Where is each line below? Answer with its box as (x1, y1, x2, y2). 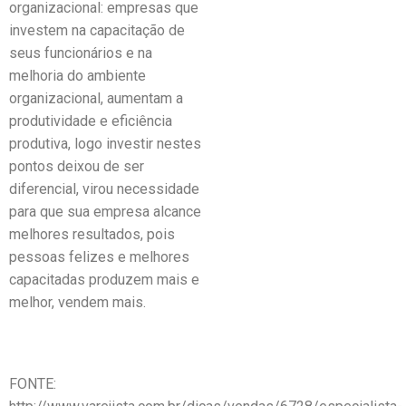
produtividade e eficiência (9, 112, 172, 130)
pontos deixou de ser (9, 158, 144, 175)
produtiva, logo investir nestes (9, 135, 201, 152)
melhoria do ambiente (9, 67, 146, 84)
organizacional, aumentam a (9, 90, 183, 107)
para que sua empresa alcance (9, 203, 201, 220)
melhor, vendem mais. (9, 294, 146, 311)
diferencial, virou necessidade (9, 180, 199, 198)
